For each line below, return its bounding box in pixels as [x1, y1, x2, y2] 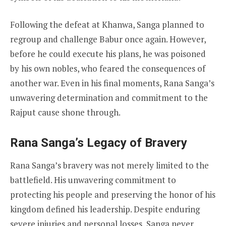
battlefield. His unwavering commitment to [10, 174, 176, 186]
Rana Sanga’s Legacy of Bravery [10, 136, 187, 150]
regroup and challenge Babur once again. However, [10, 33, 206, 45]
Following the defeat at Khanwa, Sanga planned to [10, 19, 204, 31]
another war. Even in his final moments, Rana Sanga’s [10, 77, 214, 89]
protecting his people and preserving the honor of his [10, 189, 215, 201]
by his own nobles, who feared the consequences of [10, 63, 205, 75]
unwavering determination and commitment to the [10, 92, 208, 104]
